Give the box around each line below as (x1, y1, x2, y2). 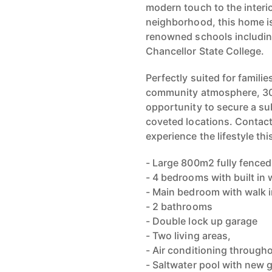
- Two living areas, (146, 229, 231, 242)
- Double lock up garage (146, 215, 258, 227)
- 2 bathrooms (146, 200, 212, 212)
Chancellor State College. (146, 45, 265, 57)
